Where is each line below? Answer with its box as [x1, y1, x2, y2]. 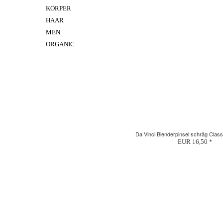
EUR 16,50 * [178, 138, 213, 145]
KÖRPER [46, 4, 71, 12]
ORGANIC [46, 40, 75, 48]
